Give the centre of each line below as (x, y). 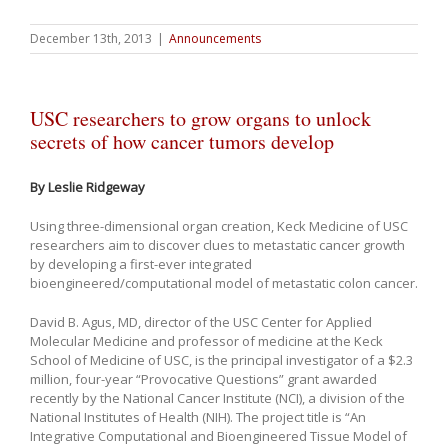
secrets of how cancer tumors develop (182, 141)
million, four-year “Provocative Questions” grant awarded (203, 378)
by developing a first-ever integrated (141, 263)
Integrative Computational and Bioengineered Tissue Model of (218, 435)
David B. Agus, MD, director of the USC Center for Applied (201, 321)
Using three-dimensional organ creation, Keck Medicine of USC (219, 225)
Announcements (215, 38)
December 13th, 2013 (91, 38)
